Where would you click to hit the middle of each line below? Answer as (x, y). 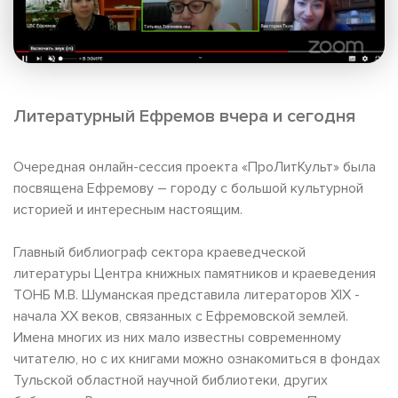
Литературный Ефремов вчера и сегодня (184, 116)
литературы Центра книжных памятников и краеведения (195, 273)
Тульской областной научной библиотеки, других (171, 380)
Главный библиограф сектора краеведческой (159, 252)
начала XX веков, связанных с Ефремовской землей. (181, 316)
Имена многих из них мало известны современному (177, 337)
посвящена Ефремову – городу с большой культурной (188, 188)
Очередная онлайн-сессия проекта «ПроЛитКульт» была (195, 167)
